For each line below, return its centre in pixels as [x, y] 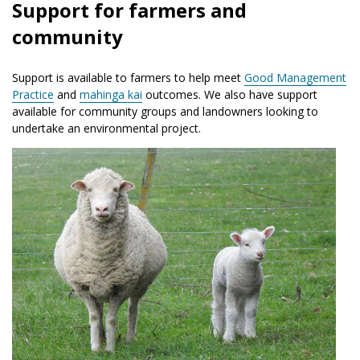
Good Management [295, 77]
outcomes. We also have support [230, 94]
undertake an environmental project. [106, 128]
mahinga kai [111, 94]
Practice [33, 94]
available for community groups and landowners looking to [165, 111]
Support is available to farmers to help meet [127, 77]
